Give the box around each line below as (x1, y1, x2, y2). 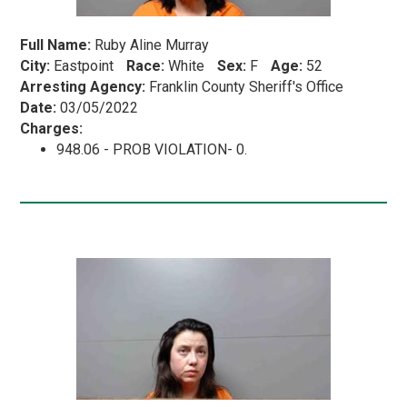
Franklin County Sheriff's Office (145, 77, 344, 95)
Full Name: (20, 35, 92, 54)
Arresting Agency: (20, 77, 146, 95)
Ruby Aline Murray (91, 35, 210, 54)
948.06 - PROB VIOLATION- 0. (56, 140, 248, 158)
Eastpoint (50, 56, 118, 74)
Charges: (20, 119, 84, 137)
